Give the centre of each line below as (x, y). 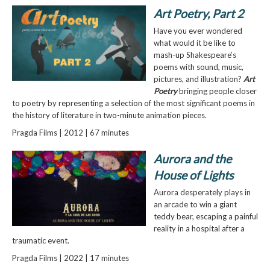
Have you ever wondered (198, 31)
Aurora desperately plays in (202, 192)
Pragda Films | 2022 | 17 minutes (70, 258)
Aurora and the (192, 159)
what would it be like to (194, 43)
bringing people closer (217, 91)
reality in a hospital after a (199, 228)
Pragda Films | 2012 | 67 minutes (70, 133)
